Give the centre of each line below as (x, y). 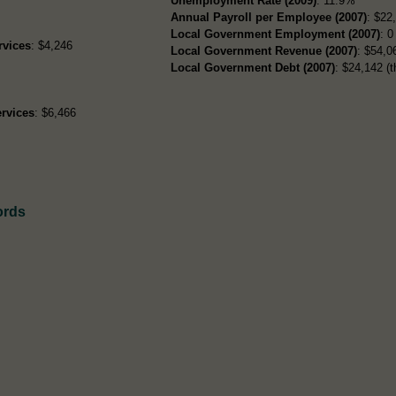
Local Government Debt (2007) (253, 67)
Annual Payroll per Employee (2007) (269, 17)
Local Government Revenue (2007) (264, 50)
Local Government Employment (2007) (276, 34)
